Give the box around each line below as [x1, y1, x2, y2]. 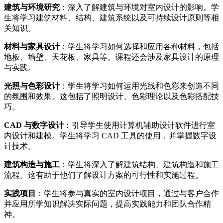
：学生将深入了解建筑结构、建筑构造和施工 [60, 160, 219, 169]
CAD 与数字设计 [4, 120, 64, 129]
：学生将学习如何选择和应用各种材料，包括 [60, 42, 219, 51]
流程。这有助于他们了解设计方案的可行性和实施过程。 [4, 170, 203, 179]
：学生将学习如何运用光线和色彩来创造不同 [60, 81, 219, 90]
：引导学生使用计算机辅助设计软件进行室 [64, 120, 215, 129]
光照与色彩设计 [4, 81, 60, 90]
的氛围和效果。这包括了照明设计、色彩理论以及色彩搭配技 [4, 92, 219, 101]
